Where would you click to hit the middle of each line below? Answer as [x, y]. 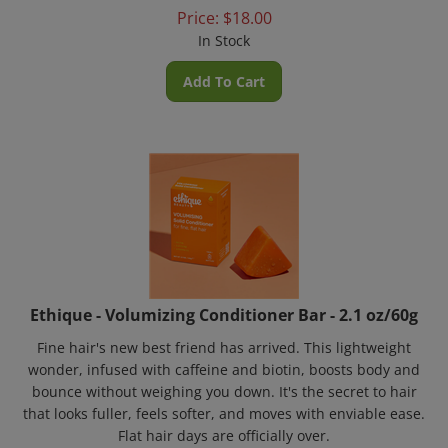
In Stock [224, 28]
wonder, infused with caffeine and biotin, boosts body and [224, 357]
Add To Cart [224, 69]
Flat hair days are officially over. [224, 423]
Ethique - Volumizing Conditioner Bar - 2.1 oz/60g [224, 303]
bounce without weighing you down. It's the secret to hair [224, 379]
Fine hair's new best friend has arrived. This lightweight [224, 335]
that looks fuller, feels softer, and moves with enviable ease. [224, 401]
